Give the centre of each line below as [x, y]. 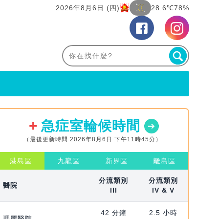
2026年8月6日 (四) [88, 8]
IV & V [164, 190]
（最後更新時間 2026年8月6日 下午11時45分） [92, 140]
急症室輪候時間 [90, 126]
